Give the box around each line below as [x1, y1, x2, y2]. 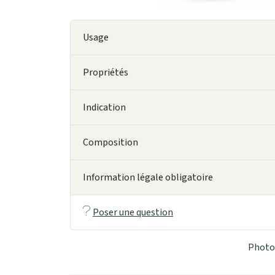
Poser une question [93, 206, 173, 220]
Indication [83, 101, 126, 115]
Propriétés [83, 66, 128, 80]
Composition [83, 136, 138, 150]
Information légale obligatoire [83, 171, 213, 185]
